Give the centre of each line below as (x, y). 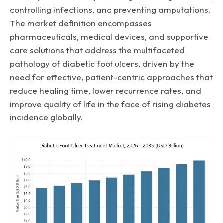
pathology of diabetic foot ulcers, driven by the (102, 63)
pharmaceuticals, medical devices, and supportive (109, 37)
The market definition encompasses (81, 23)
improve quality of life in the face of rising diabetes (110, 104)
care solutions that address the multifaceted (97, 50)
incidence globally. (47, 117)
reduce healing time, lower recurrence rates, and (106, 90)
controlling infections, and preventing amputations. (110, 10)
